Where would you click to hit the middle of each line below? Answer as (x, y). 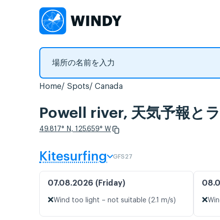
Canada (109, 86)
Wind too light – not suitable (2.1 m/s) (115, 201)
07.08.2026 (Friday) (86, 183)
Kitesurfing (73, 157)
